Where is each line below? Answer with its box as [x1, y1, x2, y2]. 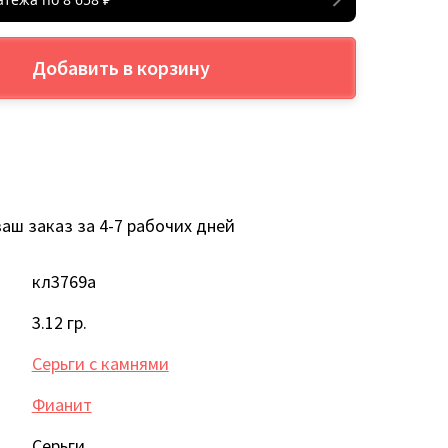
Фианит [31, 392, 92, 416]
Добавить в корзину [32, 55, 211, 80]
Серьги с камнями [31, 351, 169, 375]
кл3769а [31, 269, 96, 293]
